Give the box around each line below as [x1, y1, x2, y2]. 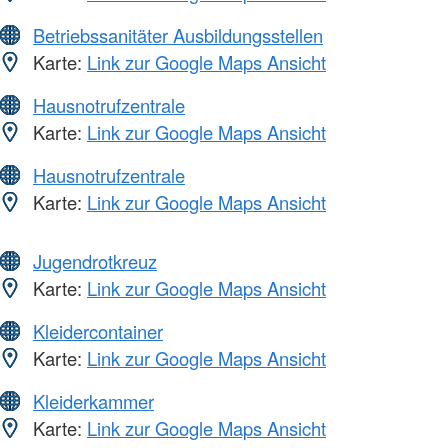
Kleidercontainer [33, 318, 163, 345]
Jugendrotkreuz [33, 248, 157, 275]
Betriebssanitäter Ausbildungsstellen [33, 22, 323, 49]
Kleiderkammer [33, 388, 154, 415]
